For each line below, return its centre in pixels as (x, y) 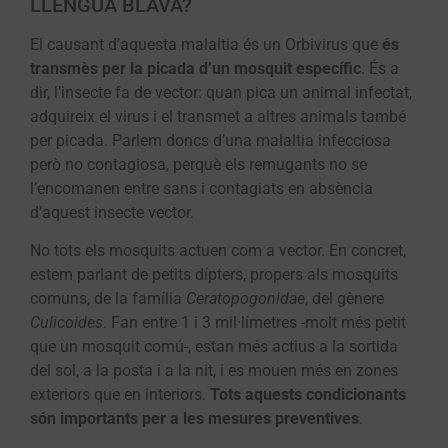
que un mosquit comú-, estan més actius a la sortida (214, 346)
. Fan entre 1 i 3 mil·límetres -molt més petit (254, 322)
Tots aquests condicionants (308, 394)
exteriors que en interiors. (120, 394)
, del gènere (344, 298)
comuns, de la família (108, 298)
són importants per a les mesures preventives (194, 418)
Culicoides (66, 322)
